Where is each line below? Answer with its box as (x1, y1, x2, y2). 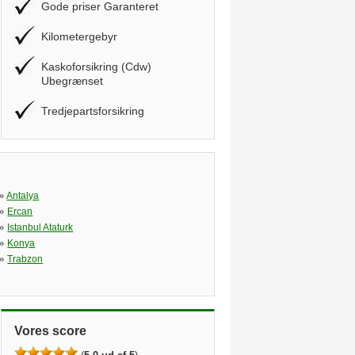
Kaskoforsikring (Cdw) (41, 60, 151, 73)
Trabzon (7, 254, 44, 265)
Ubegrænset (41, 74, 103, 87)
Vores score (14, 324, 86, 338)
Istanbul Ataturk (7, 222, 74, 233)
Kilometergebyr (41, 30, 117, 43)
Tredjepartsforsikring (41, 105, 144, 117)
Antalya (6, 190, 40, 201)
